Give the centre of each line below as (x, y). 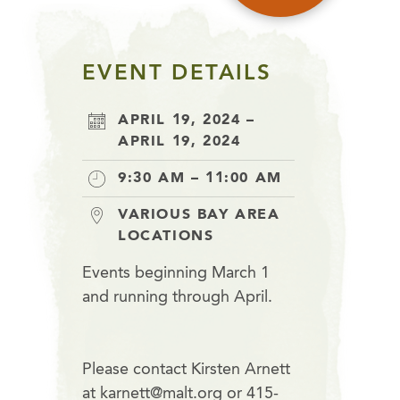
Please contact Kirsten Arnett (186, 370)
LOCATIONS (166, 237)
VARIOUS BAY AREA (199, 216)
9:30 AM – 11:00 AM (200, 179)
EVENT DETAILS (177, 75)
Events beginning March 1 (176, 274)
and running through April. (177, 298)
